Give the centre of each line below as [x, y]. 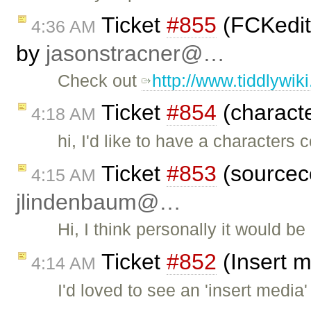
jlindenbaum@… [99, 202]
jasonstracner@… [135, 53]
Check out [100, 80]
